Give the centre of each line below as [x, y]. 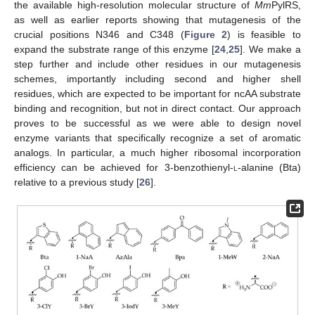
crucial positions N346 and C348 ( [99, 34]
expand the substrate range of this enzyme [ [115, 49]
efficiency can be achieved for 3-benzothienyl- [124, 167]
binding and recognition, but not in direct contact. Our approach [157, 108]
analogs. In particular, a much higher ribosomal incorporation [157, 152]
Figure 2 [206, 34]
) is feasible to [264, 34]
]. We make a [271, 49]
